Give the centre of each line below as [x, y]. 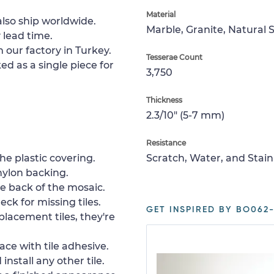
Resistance [166, 143]
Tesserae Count [174, 57]
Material [161, 14]
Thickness [164, 100]
